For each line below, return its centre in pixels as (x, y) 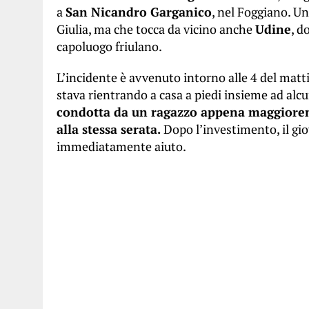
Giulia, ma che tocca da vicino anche (156, 29)
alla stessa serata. (109, 129)
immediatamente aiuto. (121, 146)
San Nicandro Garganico (139, 12)
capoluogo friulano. (109, 46)
